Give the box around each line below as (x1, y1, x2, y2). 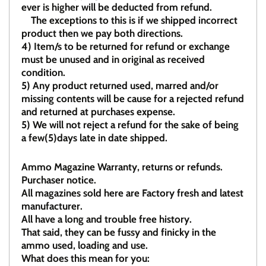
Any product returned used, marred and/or (30, 80, 218, 92)
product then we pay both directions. (21, 27, 183, 40)
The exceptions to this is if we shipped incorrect (21, 14, 237, 27)
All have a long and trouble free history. (21, 213, 192, 226)
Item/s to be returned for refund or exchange (31, 40, 230, 53)
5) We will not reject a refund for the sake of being (21, 119, 239, 131)
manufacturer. (21, 200, 83, 213)
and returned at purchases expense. (21, 106, 175, 118)
